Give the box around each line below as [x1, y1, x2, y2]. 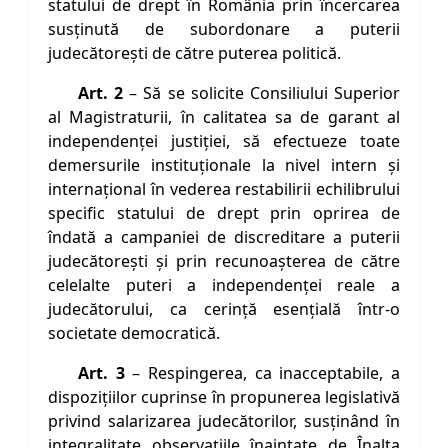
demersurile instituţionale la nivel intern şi [48, 154, 400, 177]
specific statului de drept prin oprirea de [48, 202, 400, 225]
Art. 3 [78, 362, 125, 385]
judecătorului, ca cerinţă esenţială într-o [48, 298, 400, 321]
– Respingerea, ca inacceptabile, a [124, 362, 401, 385]
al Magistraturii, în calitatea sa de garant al [48, 106, 400, 129]
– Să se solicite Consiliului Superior [123, 82, 401, 105]
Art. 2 [78, 82, 124, 105]
